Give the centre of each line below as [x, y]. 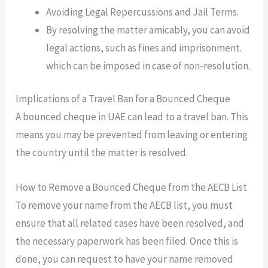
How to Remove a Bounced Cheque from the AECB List [132, 187]
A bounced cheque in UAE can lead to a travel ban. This [132, 117]
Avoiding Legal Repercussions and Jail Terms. [143, 12]
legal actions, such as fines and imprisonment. [144, 48]
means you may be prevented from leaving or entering [132, 135]
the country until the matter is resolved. [102, 153]
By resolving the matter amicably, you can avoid [148, 30]
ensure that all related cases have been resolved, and [130, 223]
